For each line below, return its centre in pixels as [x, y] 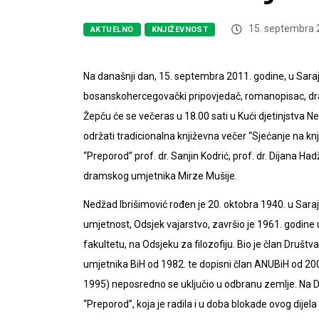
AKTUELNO [112, 30]
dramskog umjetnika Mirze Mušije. [160, 176]
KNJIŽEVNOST [180, 30]
